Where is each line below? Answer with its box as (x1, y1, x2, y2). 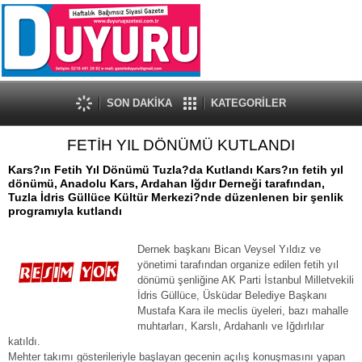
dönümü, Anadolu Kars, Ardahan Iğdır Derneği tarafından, (8, 177, 325, 190)
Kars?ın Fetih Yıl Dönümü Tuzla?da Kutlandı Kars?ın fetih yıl (8, 163, 343, 176)
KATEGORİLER (211, 97, 286, 109)
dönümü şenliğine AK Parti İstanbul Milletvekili (137, 274, 354, 286)
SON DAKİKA (107, 97, 172, 109)
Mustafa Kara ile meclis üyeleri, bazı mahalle (137, 305, 348, 317)
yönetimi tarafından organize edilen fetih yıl (137, 259, 339, 271)
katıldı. (8, 335, 40, 347)
